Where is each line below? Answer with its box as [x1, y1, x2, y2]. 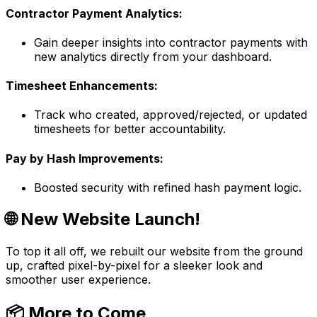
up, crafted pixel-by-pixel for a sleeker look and [6, 258, 263, 272]
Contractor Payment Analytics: [6, 6, 183, 21]
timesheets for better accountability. [34, 122, 226, 137]
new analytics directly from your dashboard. [34, 49, 272, 64]
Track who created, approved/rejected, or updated [34, 108, 307, 122]
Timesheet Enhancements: [6, 79, 158, 93]
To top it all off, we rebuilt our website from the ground [6, 243, 303, 258]
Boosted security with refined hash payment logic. [34, 180, 301, 195]
